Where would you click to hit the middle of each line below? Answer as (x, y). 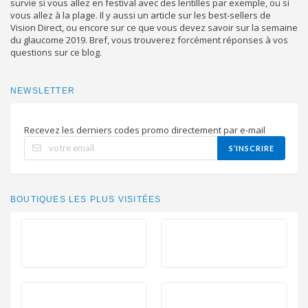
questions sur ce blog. (56, 52)
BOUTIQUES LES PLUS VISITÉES (86, 199)
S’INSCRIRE (251, 148)
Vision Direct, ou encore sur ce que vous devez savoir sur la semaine (154, 27)
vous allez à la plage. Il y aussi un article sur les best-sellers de (141, 15)
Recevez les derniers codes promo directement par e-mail (145, 130)
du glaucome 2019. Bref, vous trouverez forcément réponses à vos (149, 40)
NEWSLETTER (43, 90)
